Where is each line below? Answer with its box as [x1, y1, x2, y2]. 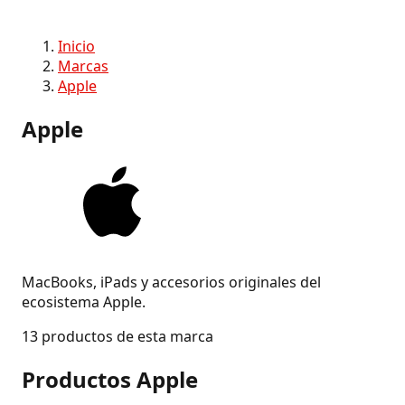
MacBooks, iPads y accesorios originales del [22, 272, 321, 293]
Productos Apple [22, 364, 198, 395]
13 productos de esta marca [22, 326, 213, 347]
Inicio [58, 36, 95, 56]
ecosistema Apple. [22, 292, 146, 313]
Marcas [58, 56, 108, 76]
